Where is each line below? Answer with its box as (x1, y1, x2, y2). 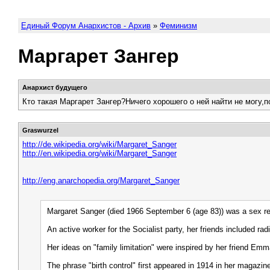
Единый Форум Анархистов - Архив (21, 21, 151, 30)
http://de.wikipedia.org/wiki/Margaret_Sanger (22, 140, 177, 149)
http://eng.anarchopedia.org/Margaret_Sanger (22, 176, 180, 185)
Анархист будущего (22, 84, 87, 91)
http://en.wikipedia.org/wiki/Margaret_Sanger (22, 149, 177, 158)
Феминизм (160, 21, 197, 30)
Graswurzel (22, 127, 58, 134)
